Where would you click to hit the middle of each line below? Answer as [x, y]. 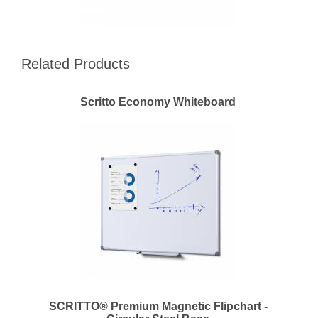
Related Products [76, 64]
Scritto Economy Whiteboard [158, 102]
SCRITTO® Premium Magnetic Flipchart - [158, 306]
